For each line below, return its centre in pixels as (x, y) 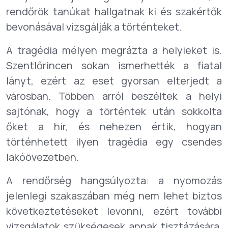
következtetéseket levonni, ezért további (114, 211)
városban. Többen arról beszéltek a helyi (114, 96)
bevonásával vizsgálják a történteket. (94, 27)
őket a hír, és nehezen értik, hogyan (114, 126)
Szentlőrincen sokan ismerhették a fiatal (114, 65)
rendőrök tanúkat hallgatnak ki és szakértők (114, 11)
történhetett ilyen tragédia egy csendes (114, 142)
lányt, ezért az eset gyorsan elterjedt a (114, 81)
